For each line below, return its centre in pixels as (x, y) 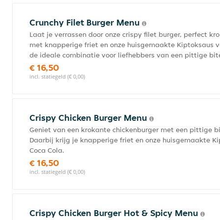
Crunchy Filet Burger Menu (86, 22)
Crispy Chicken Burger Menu (89, 118)
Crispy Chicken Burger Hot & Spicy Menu (115, 213)
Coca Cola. (47, 150)
